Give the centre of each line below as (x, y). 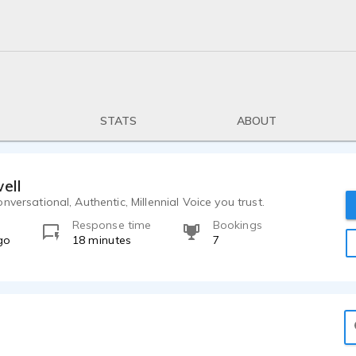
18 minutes (102, 240)
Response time (112, 225)
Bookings (237, 225)
